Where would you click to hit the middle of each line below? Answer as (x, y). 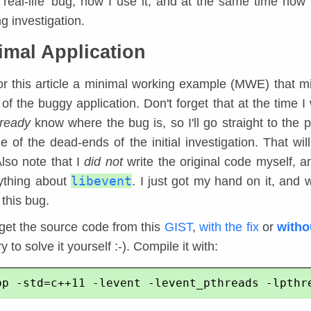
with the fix (229, 227)
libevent (102, 181)
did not (103, 162)
